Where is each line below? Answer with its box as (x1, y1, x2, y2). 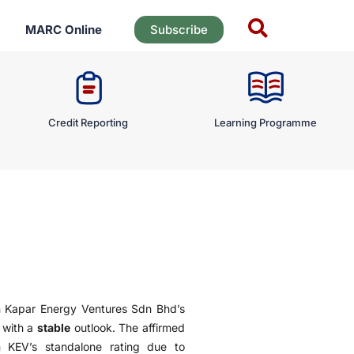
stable (37, 321, 71, 334)
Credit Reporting (48, 116, 129, 129)
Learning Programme (213, 116, 317, 129)
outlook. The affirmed (70, 321, 186, 334)
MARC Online (24, 22, 102, 37)
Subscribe (149, 22, 208, 37)
